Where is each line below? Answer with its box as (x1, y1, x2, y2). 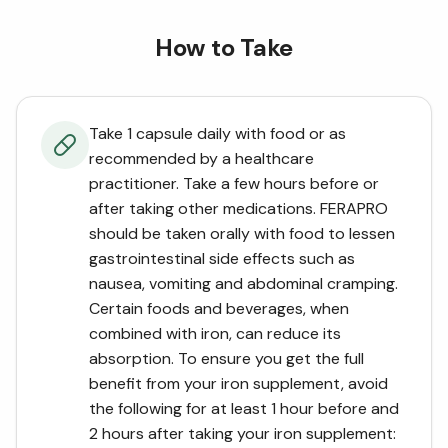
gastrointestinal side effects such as (89, 248, 355, 269)
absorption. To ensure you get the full (89, 348, 364, 369)
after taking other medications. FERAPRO (89, 198, 388, 219)
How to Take (154, 32, 294, 63)
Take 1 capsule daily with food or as (89, 123, 346, 144)
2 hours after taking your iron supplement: (89, 423, 396, 444)
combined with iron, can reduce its (89, 323, 341, 344)
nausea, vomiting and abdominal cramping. (89, 273, 398, 294)
